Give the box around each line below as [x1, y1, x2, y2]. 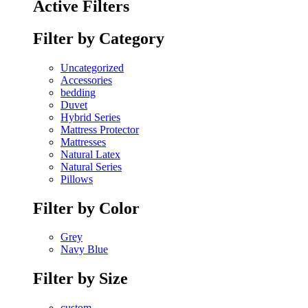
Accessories [60, 74, 112, 86]
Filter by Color [33, 199, 140, 217]
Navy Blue [60, 243, 108, 256]
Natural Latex [60, 148, 120, 160]
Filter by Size [33, 269, 128, 288]
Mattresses [60, 135, 106, 148]
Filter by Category [33, 29, 164, 47]
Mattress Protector [60, 123, 139, 135]
